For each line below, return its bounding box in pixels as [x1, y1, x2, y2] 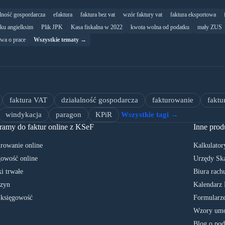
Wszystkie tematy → [34, 36, 86, 44]
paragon [56, 110, 81, 119]
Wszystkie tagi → [121, 110, 178, 119]
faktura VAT [10, 96, 47, 104]
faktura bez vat [80, 11, 115, 19]
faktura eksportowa [170, 11, 216, 19]
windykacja [6, 110, 42, 119]
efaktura [53, 11, 72, 19]
